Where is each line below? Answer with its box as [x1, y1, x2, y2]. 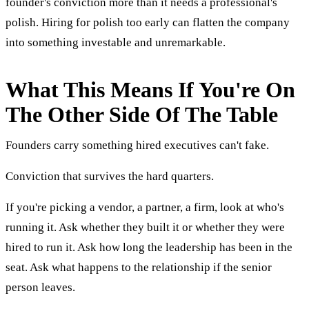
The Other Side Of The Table [6, 101, 278, 127]
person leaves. [6, 280, 75, 294]
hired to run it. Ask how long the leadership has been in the [6, 240, 292, 254]
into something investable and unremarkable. [6, 35, 226, 49]
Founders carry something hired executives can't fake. [6, 138, 269, 152]
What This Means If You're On [6, 77, 295, 102]
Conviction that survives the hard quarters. [6, 169, 214, 183]
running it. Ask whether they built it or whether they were [6, 220, 285, 234]
